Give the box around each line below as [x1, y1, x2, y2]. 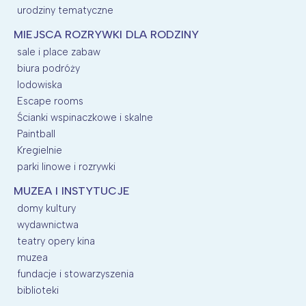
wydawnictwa [17, 218, 79, 231]
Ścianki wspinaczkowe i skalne [17, 111, 153, 124]
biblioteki [17, 283, 59, 296]
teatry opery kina [17, 234, 95, 247]
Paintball [17, 127, 55, 140]
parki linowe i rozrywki [17, 160, 115, 173]
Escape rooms [17, 94, 83, 107]
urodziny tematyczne [17, 3, 113, 16]
